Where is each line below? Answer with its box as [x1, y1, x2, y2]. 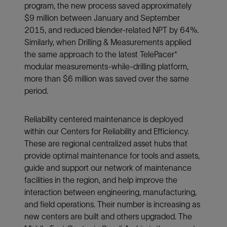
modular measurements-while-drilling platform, [24, 61, 188, 71]
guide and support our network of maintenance [24, 163, 192, 172]
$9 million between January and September [24, 13, 180, 22]
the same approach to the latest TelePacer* [24, 49, 177, 59]
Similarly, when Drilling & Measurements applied [24, 37, 191, 47]
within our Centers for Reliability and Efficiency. [24, 126, 189, 136]
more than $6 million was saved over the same [24, 73, 189, 83]
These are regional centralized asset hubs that [24, 138, 187, 148]
